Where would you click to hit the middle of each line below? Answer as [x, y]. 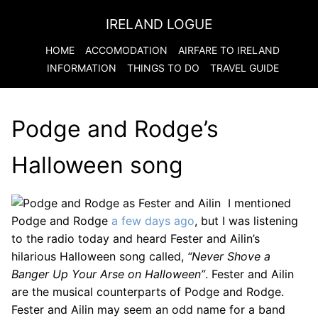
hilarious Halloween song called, [99, 256]
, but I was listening [246, 221]
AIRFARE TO [208, 50]
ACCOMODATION [126, 50]
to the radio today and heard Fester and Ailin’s [136, 238]
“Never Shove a [229, 256]
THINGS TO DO [163, 68]
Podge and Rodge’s [115, 129]
